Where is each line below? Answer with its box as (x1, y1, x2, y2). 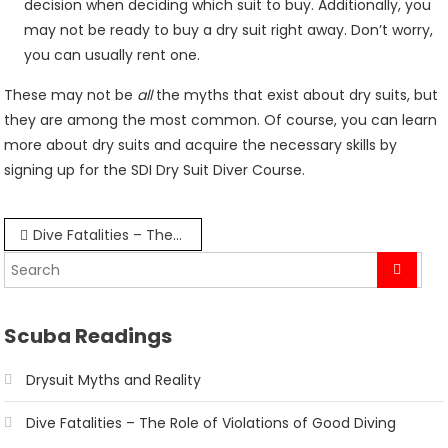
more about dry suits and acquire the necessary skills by (4, 135, 398, 155)
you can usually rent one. (24, 45, 201, 65)
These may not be (4, 85, 138, 105)
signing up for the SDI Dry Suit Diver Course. (4, 160, 306, 180)
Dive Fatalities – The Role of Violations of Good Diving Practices (33, 225, 174, 245)
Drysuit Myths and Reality (26, 370, 202, 390)
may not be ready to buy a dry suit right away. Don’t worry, (24, 20, 434, 40)
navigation (3, 254, 176, 296)
